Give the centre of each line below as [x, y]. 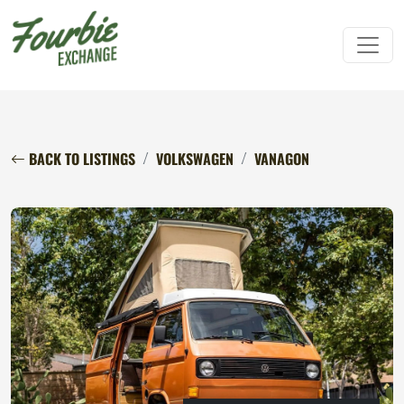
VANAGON [282, 159]
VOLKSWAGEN [195, 159]
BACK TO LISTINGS [80, 159]
